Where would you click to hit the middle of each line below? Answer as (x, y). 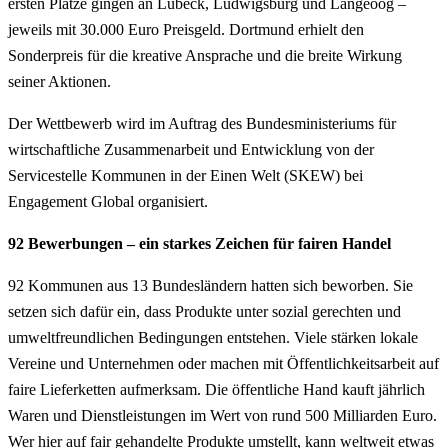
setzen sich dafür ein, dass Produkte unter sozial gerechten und (204, 311)
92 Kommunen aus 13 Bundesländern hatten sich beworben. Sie (210, 285)
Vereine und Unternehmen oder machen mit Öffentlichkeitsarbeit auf (223, 363)
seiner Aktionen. (59, 81)
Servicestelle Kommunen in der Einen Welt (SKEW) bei (185, 175)
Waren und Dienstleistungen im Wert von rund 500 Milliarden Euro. (222, 415)
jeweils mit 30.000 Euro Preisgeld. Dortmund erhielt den (186, 29)
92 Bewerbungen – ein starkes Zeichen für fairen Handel (199, 243)
